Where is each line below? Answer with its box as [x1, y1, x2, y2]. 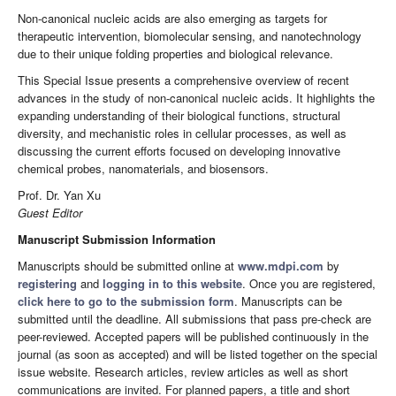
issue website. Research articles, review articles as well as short [18, 362, 348, 380]
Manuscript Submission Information [18, 230, 216, 247]
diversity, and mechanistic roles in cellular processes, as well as [18, 124, 346, 141]
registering [18, 274, 77, 292]
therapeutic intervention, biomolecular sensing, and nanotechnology [18, 27, 362, 44]
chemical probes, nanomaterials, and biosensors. [18, 159, 269, 177]
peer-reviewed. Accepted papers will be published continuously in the [18, 327, 369, 345]
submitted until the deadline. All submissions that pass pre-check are [18, 309, 371, 327]
